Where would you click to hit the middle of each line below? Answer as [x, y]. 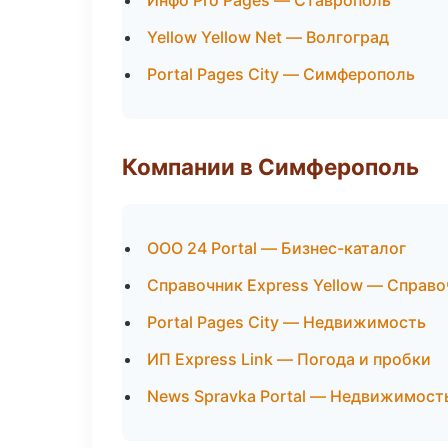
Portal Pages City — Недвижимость [286, 322]
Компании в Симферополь [270, 166]
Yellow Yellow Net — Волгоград [268, 37]
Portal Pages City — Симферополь [281, 74]
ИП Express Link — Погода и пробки [289, 359]
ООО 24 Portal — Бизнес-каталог [276, 248]
